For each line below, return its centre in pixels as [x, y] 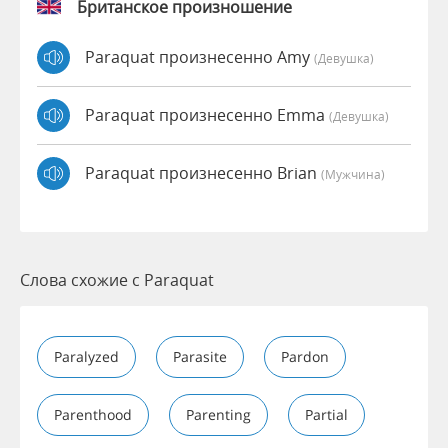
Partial [326, 414]
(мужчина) [353, 174]
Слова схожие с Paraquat [117, 279]
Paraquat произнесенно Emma [207, 115]
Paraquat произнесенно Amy [199, 57]
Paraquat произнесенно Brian [203, 173]
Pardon [305, 356]
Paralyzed [86, 356]
